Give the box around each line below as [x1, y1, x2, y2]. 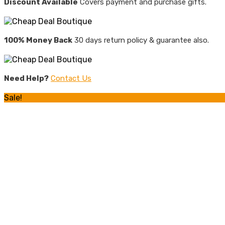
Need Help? [4, 73, 49, 83]
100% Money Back [4, 35, 72, 45]
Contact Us [51, 73, 91, 83]
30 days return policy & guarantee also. [72, 35, 209, 45]
